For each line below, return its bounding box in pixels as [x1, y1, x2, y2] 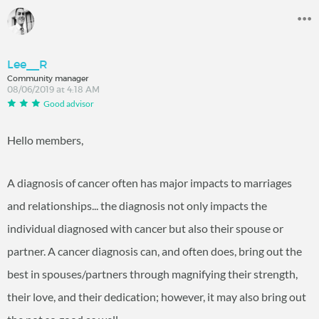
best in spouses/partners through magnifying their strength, [7, 267, 298, 281]
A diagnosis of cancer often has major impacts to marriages [7, 176, 292, 190]
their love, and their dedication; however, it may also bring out [7, 290, 306, 304]
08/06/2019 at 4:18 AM [7, 83, 100, 95]
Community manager [7, 73, 88, 83]
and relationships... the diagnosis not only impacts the [7, 199, 267, 213]
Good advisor [43, 98, 94, 109]
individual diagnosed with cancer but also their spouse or [7, 221, 283, 236]
